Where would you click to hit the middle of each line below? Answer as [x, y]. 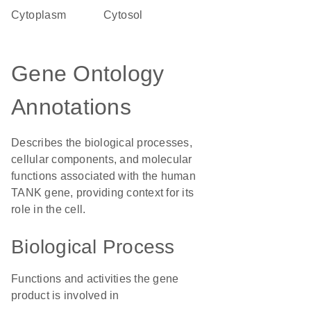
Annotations [71, 107]
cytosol [127, 15]
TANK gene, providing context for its [102, 193]
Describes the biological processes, [102, 143]
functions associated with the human [103, 176]
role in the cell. [49, 209]
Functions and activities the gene [95, 279]
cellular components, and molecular [102, 159]
